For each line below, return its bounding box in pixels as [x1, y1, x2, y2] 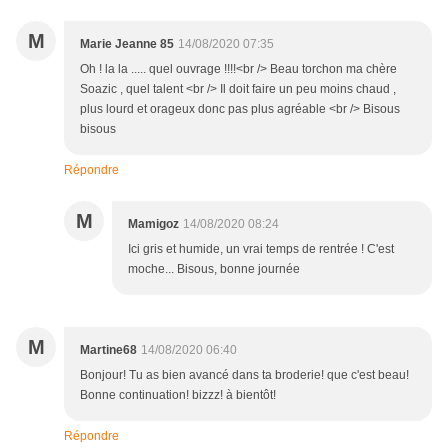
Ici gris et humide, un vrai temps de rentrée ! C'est [128, 242, 394, 257]
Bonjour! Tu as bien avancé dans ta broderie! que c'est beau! [80, 368, 409, 383]
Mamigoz [128, 217, 179, 232]
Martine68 [80, 343, 137, 358]
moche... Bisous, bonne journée [128, 262, 300, 277]
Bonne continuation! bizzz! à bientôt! [80, 388, 276, 403]
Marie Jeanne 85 [80, 37, 174, 52]
